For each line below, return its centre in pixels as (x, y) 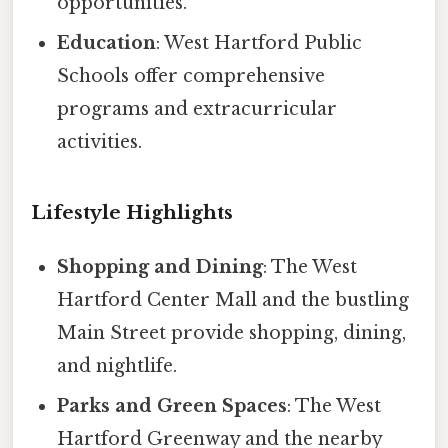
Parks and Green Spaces (172, 405)
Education (107, 43)
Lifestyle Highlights (132, 212)
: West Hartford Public (259, 43)
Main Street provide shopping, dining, (232, 332)
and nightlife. (117, 365)
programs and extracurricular (197, 109)
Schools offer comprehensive (191, 76)
